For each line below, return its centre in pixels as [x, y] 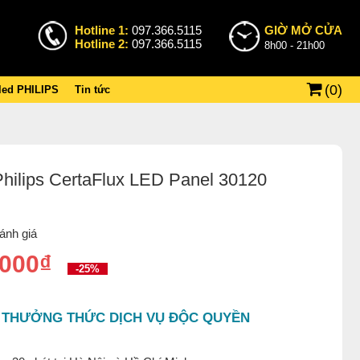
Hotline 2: [103, 43]
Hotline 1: [103, 30]
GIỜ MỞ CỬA [303, 30]
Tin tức [92, 90]
